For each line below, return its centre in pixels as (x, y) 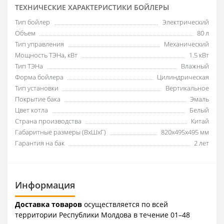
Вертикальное (187, 88)
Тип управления (39, 44)
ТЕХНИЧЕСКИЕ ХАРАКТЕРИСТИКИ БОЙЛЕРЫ (92, 7)
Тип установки (37, 88)
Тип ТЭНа (29, 66)
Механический (186, 44)
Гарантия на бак (40, 143)
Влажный (195, 66)
